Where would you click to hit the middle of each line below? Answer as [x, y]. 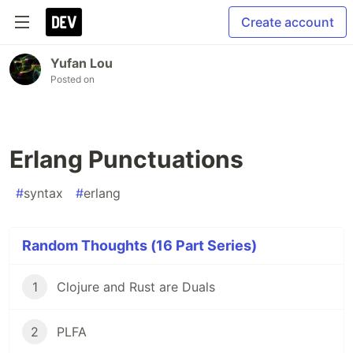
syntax [43, 193]
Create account [288, 22]
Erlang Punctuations [126, 159]
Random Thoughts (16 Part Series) [139, 245]
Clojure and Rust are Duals [136, 287]
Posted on [72, 79]
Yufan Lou [82, 63]
